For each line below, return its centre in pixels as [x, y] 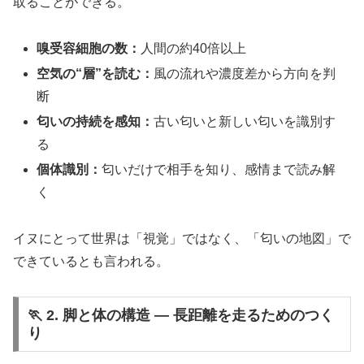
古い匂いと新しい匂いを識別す [245, 122]
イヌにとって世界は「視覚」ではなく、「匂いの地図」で [182, 239]
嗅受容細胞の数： [89, 48]
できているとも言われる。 [91, 262]
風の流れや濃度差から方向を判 [245, 74]
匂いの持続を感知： [95, 122]
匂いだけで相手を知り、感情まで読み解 [219, 170]
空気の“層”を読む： [95, 74]
